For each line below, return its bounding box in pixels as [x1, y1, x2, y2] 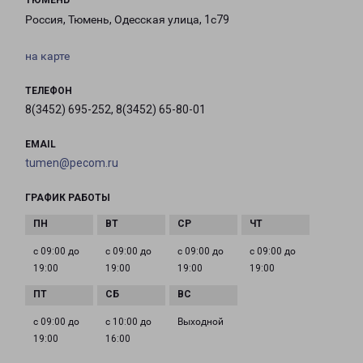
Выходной [177, 316, 224, 328]
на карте [25, 49, 70, 63]
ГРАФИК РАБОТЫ [25, 192, 110, 204]
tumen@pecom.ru [25, 156, 118, 170]
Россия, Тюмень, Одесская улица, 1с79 [25, 13, 229, 27]
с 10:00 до [105, 316, 152, 328]
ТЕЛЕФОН [25, 85, 72, 97]
